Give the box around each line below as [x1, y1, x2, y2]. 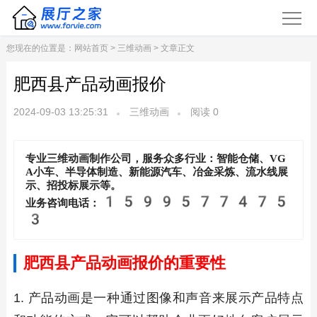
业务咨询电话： [25, 197, 100, 209]
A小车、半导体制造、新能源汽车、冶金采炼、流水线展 [25, 166, 288, 178]
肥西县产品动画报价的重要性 [23, 254, 226, 272]
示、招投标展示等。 [25, 179, 121, 192]
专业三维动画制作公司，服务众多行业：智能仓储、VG [25, 152, 286, 165]
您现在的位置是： [6, 43, 74, 53]
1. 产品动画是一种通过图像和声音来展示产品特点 [13, 291, 304, 305]
